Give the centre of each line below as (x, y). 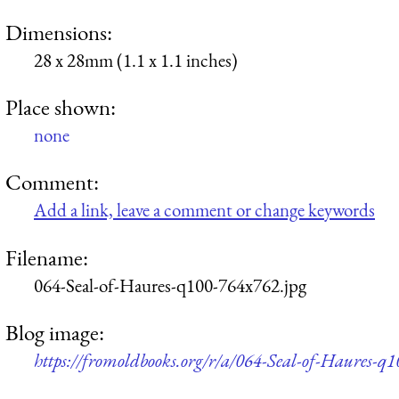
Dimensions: (59, 32)
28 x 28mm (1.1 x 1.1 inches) (136, 60)
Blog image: (55, 333)
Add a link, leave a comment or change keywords (204, 210)
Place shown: (61, 107)
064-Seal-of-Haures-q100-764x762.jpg (170, 285)
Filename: (47, 257)
